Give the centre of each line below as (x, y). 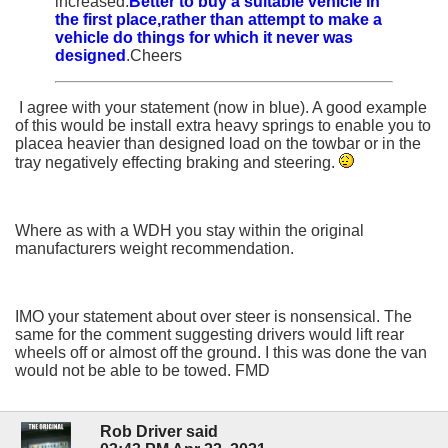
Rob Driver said (159, 432)
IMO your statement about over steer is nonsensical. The (213, 316)
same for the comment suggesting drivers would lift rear (209, 334)
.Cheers (154, 55)
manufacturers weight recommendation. (154, 248)
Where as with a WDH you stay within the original (189, 230)
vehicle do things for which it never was (204, 37)
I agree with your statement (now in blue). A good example (221, 107)
